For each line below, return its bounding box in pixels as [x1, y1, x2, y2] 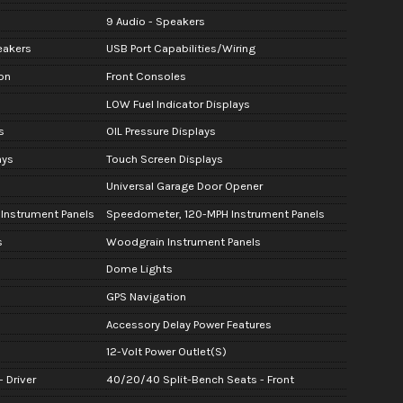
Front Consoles [105, 68, 186, 83]
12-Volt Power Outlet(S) [105, 345, 227, 359]
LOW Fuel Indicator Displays [105, 96, 250, 111]
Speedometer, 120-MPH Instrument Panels [105, 207, 325, 221]
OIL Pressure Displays [105, 124, 216, 139]
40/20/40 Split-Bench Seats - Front [105, 372, 294, 387]
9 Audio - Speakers [105, 13, 205, 28]
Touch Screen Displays [105, 151, 223, 166]
